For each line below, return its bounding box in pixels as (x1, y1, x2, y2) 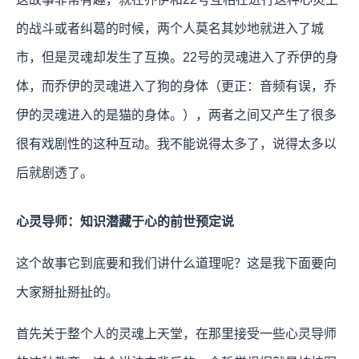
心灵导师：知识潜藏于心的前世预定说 (16, 214, 234, 228)
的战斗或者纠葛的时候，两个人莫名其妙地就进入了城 (16, 21, 324, 35)
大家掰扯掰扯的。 (16, 284, 119, 299)
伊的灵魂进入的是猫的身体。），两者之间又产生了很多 (16, 107, 337, 122)
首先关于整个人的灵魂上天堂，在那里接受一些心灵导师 (16, 326, 337, 341)
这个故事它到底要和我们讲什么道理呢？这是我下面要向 (16, 256, 337, 270)
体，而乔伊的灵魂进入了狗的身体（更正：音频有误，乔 (16, 79, 337, 93)
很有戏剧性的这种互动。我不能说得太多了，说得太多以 (16, 136, 337, 151)
